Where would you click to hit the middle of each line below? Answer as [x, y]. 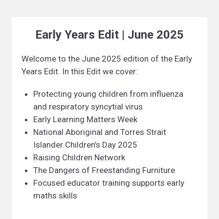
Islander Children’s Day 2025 [85, 145]
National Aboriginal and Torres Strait [100, 132]
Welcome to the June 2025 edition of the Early [107, 59]
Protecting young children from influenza [108, 94]
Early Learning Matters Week [85, 119]
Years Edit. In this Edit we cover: [80, 71]
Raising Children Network [79, 157]
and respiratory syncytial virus [88, 107]
